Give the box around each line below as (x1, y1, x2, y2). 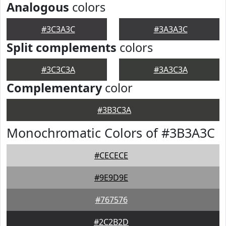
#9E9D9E (94, 172, 128, 183)
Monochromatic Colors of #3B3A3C (7, 124, 215, 141)
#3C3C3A (41, 64, 75, 75)
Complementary (7, 80, 102, 96)
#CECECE (94, 150, 128, 161)
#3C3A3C (41, 24, 75, 35)
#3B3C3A (97, 104, 131, 116)
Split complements (7, 39, 117, 55)
